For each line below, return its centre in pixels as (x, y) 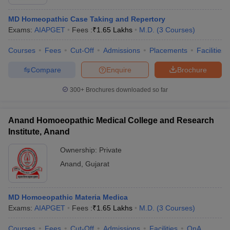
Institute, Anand (39, 132)
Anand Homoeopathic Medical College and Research (111, 120)
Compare (46, 70)
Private (110, 150)
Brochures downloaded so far (126, 90)
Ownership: (80, 150)
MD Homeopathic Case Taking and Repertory (87, 19)
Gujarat (97, 164)
